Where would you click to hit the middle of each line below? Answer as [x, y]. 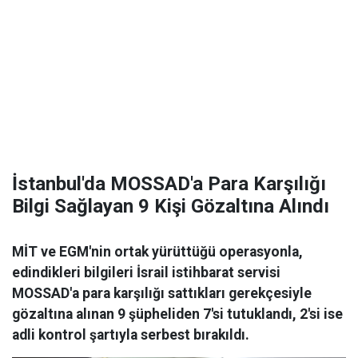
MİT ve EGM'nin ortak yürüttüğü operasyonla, [157, 252]
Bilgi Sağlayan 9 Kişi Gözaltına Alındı [171, 206]
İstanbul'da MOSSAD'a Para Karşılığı [169, 184]
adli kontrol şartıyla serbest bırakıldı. [131, 335]
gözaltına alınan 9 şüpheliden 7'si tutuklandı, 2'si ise [177, 314]
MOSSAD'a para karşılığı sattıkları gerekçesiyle [162, 293]
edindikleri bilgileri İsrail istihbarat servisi [146, 272]
